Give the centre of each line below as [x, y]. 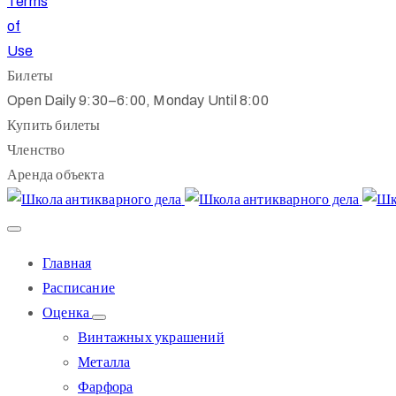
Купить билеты [54, 125]
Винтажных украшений [151, 337]
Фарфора [106, 387]
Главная [67, 263]
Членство [36, 150]
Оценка [68, 312]
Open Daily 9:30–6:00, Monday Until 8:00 [138, 100]
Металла [104, 362]
